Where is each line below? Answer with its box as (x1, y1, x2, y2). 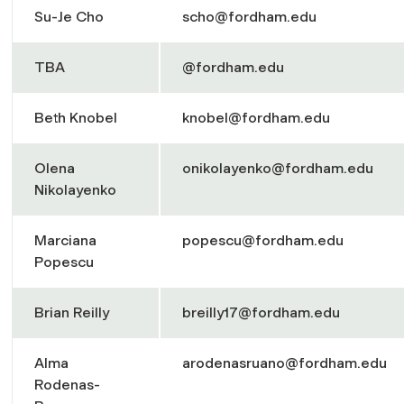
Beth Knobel (34, 108, 121, 126)
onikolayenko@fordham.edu (182, 159, 373, 177)
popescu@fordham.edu (182, 231, 344, 249)
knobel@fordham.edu (182, 108, 330, 126)
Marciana (34, 231, 96, 249)
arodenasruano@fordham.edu (182, 353, 387, 372)
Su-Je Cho (34, 7, 104, 25)
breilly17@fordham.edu (182, 303, 340, 321)
